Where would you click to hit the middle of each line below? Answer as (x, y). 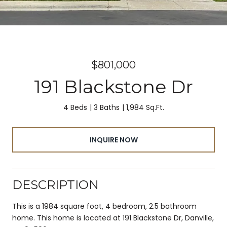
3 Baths (106, 107)
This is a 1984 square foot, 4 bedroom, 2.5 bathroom (104, 206)
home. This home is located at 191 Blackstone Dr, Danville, (113, 218)
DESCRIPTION (55, 184)
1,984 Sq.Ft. (145, 107)
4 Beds (75, 107)
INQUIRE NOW (113, 140)
